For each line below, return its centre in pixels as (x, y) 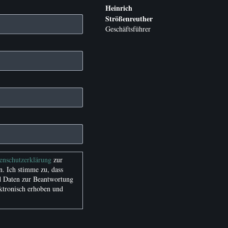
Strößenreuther (129, 18)
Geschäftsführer (128, 28)
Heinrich (119, 8)
